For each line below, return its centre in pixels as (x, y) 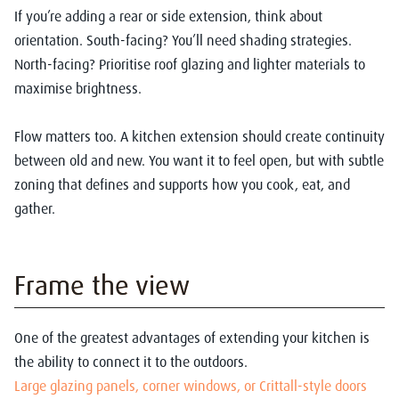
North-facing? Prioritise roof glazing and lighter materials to (190, 65)
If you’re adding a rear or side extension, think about (168, 16)
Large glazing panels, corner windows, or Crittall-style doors (191, 386)
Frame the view (102, 285)
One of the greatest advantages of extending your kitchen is (192, 338)
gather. (35, 209)
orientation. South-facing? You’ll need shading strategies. (183, 41)
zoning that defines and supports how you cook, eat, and (182, 185)
